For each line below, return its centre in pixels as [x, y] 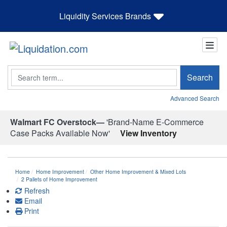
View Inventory [148, 133]
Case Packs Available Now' [60, 133]
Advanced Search [195, 98]
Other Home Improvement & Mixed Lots [138, 171]
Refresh [36, 190]
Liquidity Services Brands [105, 16]
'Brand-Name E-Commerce [154, 122]
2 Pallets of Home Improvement [59, 179]
